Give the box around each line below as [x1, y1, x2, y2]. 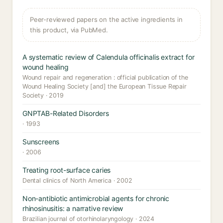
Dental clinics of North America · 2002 [22, 177, 132, 184]
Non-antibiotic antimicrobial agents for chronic [22, 194, 170, 203]
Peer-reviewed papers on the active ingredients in [30, 15, 183, 23]
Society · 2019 [22, 92, 64, 99]
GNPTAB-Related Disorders [22, 109, 109, 117]
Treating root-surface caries [22, 166, 111, 174]
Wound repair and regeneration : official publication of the [22, 74, 188, 81]
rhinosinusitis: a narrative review [22, 204, 123, 213]
